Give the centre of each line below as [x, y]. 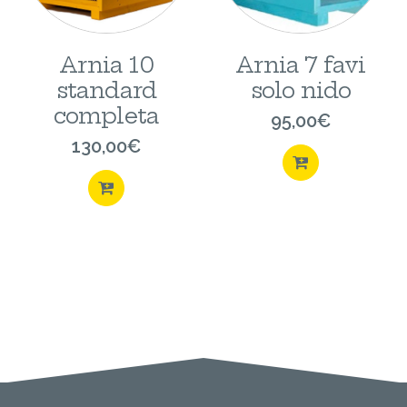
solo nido [301, 90]
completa [106, 116]
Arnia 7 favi [301, 65]
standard [106, 90]
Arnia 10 [106, 65]
